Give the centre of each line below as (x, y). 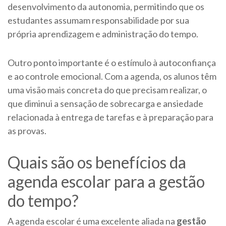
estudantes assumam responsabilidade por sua (98, 20)
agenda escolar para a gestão (106, 182)
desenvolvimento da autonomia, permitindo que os (106, 7)
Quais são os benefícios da (97, 162)
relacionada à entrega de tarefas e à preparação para (110, 117)
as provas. (28, 131)
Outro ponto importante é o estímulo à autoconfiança (112, 63)
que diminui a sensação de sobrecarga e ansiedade (105, 104)
